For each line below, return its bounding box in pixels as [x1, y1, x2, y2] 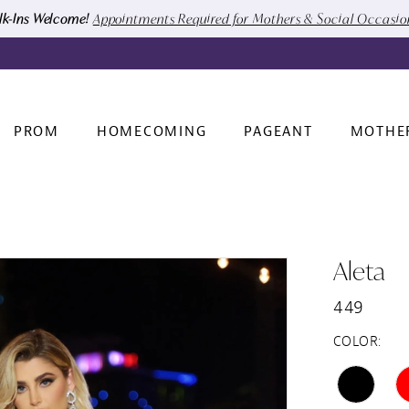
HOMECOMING [96, 123, 207, 142]
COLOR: [333, 332, 382, 351]
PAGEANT [244, 123, 313, 142]
